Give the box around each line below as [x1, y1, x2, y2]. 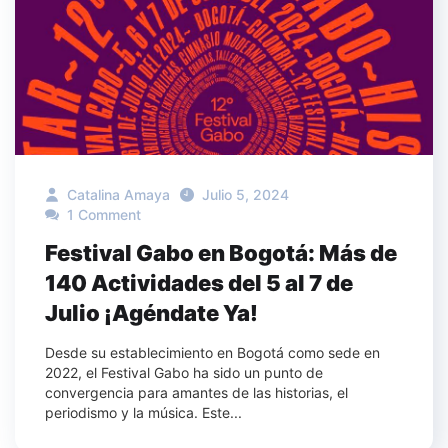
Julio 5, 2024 [202, 186, 289, 204]
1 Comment [63, 206, 141, 224]
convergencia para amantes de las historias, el [45, 384, 348, 402]
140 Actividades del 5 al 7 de [45, 270, 353, 297]
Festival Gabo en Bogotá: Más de [45, 240, 397, 267]
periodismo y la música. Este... [45, 404, 242, 422]
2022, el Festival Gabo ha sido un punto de [45, 364, 323, 382]
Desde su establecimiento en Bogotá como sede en [45, 344, 380, 362]
